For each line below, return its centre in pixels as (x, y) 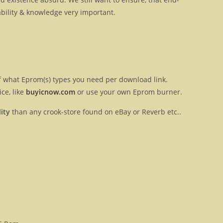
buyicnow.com (51, 92)
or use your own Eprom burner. (129, 92)
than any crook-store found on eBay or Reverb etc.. (96, 112)
